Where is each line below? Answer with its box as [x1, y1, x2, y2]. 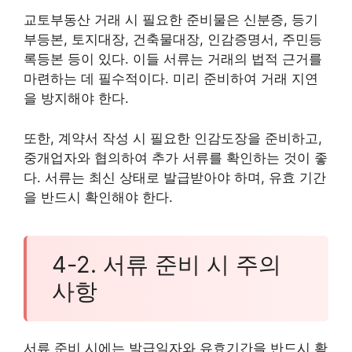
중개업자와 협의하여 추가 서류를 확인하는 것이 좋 [24, 149, 328, 166]
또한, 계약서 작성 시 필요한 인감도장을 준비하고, [24, 130, 322, 146]
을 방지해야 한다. [24, 90, 129, 107]
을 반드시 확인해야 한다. [24, 189, 173, 205]
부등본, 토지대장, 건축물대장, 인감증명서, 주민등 [24, 31, 322, 48]
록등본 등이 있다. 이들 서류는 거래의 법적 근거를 [24, 51, 322, 68]
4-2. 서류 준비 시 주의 [51, 251, 281, 279]
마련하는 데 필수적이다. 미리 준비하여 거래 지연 [24, 71, 318, 87]
